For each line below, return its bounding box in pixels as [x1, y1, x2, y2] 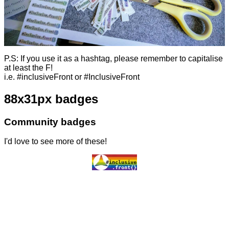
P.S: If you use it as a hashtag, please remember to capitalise [4, 54, 223, 63]
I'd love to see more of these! [4, 137, 107, 146]
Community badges [4, 116, 96, 127]
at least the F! [4, 63, 53, 72]
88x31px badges [4, 91, 98, 106]
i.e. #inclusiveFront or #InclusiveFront [4, 72, 140, 81]
